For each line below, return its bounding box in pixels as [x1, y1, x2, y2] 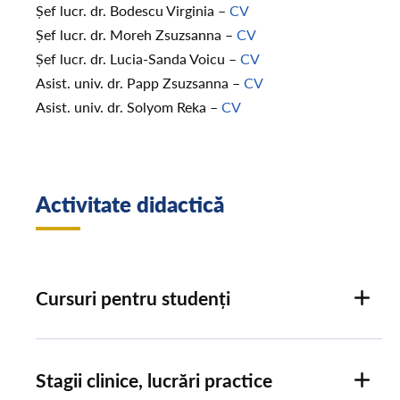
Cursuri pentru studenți [36, 284, 230, 311]
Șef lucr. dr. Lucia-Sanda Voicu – [36, 48, 240, 70]
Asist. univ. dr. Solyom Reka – [36, 96, 221, 118]
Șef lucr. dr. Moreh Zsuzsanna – [36, 24, 237, 46]
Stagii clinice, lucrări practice [36, 366, 272, 393]
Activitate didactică [36, 187, 224, 219]
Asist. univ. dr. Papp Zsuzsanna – [36, 72, 244, 94]
